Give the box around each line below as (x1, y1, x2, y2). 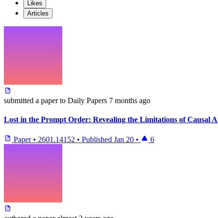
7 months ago (109, 96, 150, 105)
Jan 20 (114, 135, 134, 144)
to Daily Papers (60, 96, 107, 105)
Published (82, 135, 114, 144)
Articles (27, 9, 49, 17)
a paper (34, 96, 60, 105)
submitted (4, 96, 34, 105)
